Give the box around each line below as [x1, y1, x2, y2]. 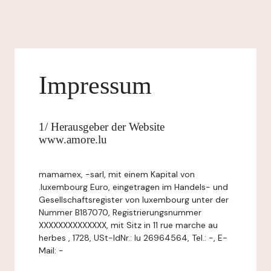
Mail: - [39, 245, 64, 256]
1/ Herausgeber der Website [39, 120, 165, 133]
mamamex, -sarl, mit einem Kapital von [39, 169, 195, 180]
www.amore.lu [39, 133, 107, 146]
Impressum [39, 71, 152, 99]
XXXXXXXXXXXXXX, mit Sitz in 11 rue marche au [39, 220, 218, 230]
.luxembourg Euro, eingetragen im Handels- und [39, 181, 228, 192]
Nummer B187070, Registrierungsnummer [39, 207, 201, 218]
